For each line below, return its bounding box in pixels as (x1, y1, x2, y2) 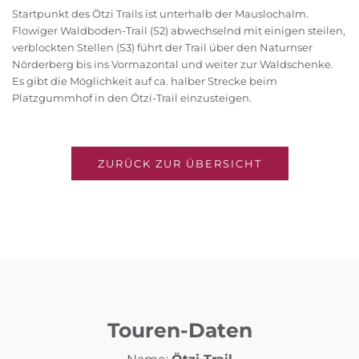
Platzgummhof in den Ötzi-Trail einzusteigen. (12, 91, 252, 105)
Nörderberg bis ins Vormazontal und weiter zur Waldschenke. (12, 58, 333, 71)
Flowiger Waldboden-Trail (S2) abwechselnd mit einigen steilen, (12, 24, 345, 38)
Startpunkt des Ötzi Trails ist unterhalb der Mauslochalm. (12, 7, 309, 21)
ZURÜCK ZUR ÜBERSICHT (97, 157, 262, 171)
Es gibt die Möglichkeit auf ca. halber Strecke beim (12, 75, 277, 88)
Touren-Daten (107, 318, 252, 343)
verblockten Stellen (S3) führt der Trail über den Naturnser (12, 41, 313, 54)
